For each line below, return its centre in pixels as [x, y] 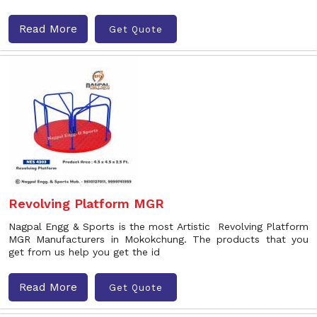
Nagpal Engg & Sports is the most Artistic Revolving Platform [158, 226]
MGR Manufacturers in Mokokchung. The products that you [158, 239]
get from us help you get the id [84, 252]
